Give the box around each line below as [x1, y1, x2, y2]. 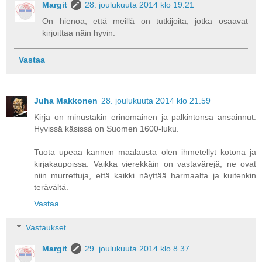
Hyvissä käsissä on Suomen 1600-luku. [34, 123, 179, 133]
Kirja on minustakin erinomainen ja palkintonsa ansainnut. [34, 112, 256, 122]
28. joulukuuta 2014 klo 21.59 [101, 95, 211, 105]
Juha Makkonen [34, 95, 98, 105]
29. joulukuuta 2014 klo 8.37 [85, 244, 190, 254]
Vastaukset [26, 223, 67, 233]
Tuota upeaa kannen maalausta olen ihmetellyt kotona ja [34, 147, 256, 157]
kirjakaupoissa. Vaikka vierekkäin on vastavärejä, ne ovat [34, 158, 256, 168]
